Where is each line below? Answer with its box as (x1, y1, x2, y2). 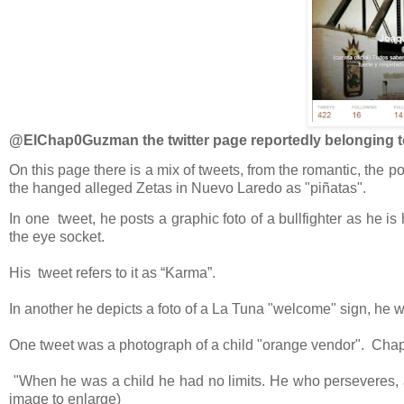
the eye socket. (9, 228, 105, 244)
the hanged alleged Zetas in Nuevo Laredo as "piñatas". (9, 180, 366, 197)
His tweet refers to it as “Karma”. (9, 264, 216, 280)
